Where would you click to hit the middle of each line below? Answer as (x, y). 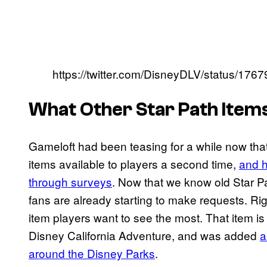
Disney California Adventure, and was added (144, 235)
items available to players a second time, (134, 163)
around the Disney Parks (92, 253)
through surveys (70, 181)
